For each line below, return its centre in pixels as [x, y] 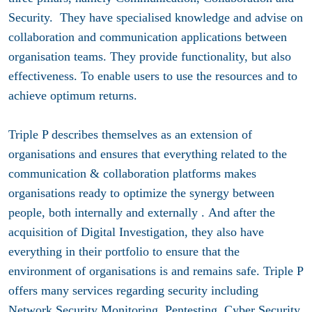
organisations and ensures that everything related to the [148, 154]
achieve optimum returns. [73, 96]
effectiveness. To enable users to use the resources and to [153, 76]
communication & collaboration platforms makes [132, 174]
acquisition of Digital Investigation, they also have [136, 232]
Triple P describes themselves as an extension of [130, 135]
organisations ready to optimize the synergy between [141, 193]
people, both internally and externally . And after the [142, 213]
